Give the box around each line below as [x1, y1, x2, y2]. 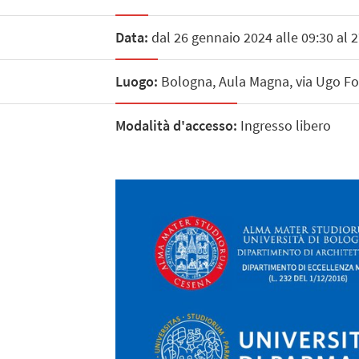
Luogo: [115, 71, 158, 91]
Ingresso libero [236, 116, 331, 135]
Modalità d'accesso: [115, 116, 237, 135]
